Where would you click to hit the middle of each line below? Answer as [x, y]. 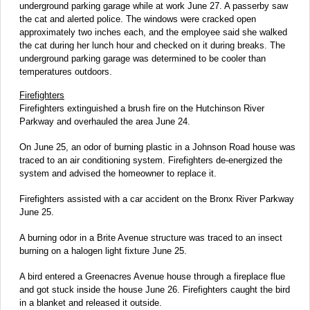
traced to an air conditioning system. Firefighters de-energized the [151, 161]
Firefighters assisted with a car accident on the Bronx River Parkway [157, 199]
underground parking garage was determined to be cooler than [143, 59]
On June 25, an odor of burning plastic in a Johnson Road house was [157, 147]
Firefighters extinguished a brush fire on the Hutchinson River [142, 109]
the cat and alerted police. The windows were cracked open [138, 19]
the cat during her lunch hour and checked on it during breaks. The [152, 46]
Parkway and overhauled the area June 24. [105, 122]
